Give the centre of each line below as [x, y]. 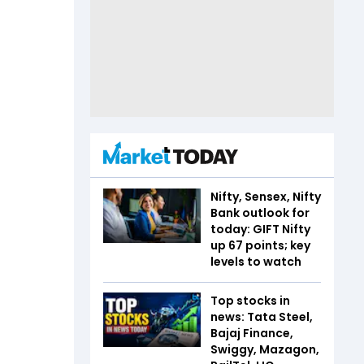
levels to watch [256, 261]
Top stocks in [250, 300]
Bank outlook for [260, 212]
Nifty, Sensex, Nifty [266, 196]
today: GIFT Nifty [260, 229]
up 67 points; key [260, 245]
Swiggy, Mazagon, [265, 349]
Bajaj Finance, [252, 333]
